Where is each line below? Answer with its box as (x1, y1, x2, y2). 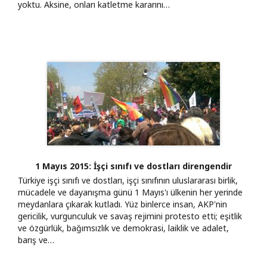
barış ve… (18, 234, 54, 246)
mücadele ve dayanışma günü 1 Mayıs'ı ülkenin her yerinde (18, 186, 243, 198)
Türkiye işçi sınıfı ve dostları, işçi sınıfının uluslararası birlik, (18, 174, 238, 186)
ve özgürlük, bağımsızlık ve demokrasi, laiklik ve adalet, (18, 222, 229, 234)
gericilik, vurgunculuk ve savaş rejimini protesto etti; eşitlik (18, 210, 242, 222)
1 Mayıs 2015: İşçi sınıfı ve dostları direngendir (35, 160, 232, 172)
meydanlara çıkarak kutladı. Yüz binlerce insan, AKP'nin (18, 198, 227, 210)
